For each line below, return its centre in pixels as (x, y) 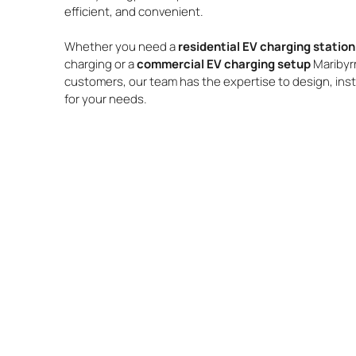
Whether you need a (121, 47)
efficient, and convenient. (133, 12)
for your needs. (105, 99)
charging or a (100, 64)
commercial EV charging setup (223, 64)
